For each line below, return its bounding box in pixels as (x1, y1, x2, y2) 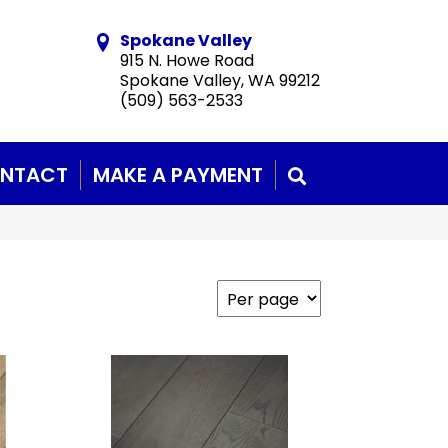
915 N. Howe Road (120, 49, 254, 73)
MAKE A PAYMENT (92, 161, 263, 190)
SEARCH (312, 164, 369, 182)
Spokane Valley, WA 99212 (120, 69, 320, 93)
